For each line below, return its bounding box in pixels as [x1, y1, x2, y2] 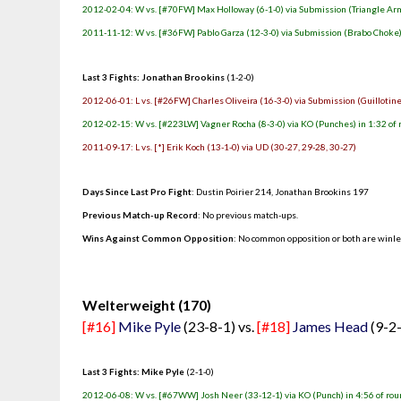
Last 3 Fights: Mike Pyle [82, 366, 185, 377]
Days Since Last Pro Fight [82, 186, 192, 197]
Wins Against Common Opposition [82, 233, 235, 243]
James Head [293, 318, 369, 335]
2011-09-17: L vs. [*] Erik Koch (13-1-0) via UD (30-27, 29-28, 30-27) [82, 141, 357, 152]
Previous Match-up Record [82, 209, 199, 220]
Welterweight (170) [82, 296, 212, 313]
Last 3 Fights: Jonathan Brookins [82, 72, 226, 82]
